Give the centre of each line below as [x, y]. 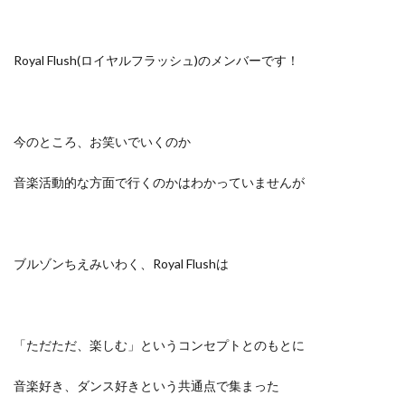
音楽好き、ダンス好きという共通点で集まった [146, 386]
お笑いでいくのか [140, 141]
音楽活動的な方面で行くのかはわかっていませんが [159, 182]
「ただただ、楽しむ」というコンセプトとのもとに [159, 345]
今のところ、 [52, 141]
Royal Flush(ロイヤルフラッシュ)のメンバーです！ [156, 60]
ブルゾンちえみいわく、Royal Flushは [121, 264]
